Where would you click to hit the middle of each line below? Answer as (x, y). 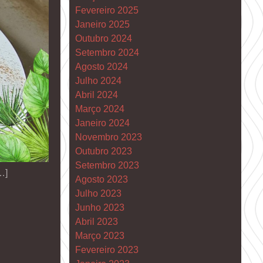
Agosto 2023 (101, 179)
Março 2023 (100, 235)
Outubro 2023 (103, 151)
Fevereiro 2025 (107, 10)
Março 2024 (100, 109)
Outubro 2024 (103, 38)
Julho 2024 (98, 80)
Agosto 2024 (101, 66)
